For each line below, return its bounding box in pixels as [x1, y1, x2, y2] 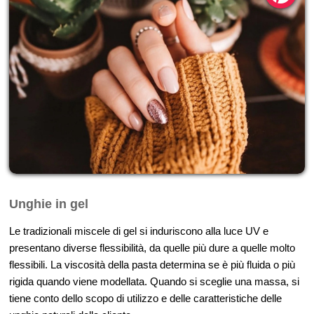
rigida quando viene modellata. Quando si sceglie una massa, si [9, 275, 299, 288]
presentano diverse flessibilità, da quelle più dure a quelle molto [9, 242, 295, 254]
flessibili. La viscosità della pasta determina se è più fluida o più [9, 259, 295, 271]
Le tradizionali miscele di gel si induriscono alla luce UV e [9, 225, 268, 238]
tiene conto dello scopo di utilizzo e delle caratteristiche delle [9, 292, 282, 305]
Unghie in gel [9, 197, 88, 212]
